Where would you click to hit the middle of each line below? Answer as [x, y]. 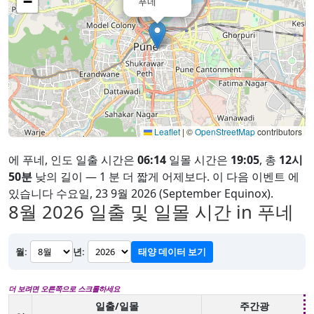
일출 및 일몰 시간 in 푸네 [189, 212]
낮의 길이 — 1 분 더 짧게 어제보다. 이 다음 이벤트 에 [166, 177]
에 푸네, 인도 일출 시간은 [73, 160]
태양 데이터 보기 [172, 251]
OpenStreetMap [225, 131]
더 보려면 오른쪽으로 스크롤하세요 [64, 289]
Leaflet [166, 131]
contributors [279, 131]
